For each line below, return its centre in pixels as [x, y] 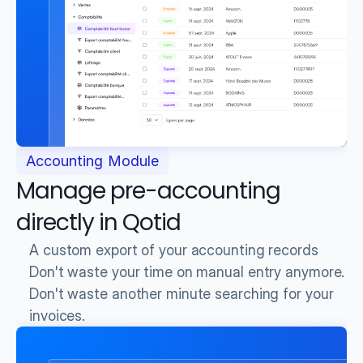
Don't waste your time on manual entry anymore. [187, 272]
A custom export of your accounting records [174, 250]
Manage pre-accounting [148, 191]
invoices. [58, 316]
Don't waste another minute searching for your [181, 294]
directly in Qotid [98, 222]
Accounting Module [92, 161]
